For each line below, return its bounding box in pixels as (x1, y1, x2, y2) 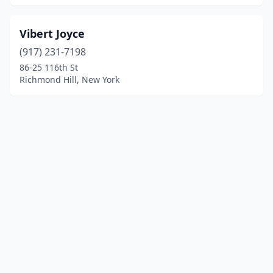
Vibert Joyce (19, 26, 85, 41)
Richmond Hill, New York (19, 74, 119, 85)
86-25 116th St (19, 62, 78, 73)
